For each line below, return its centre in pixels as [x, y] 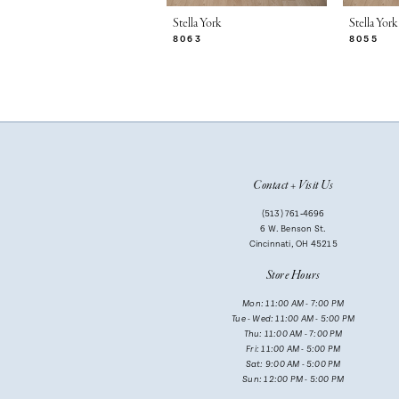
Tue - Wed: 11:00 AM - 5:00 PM [293, 320]
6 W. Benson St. [293, 229]
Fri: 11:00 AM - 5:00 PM [293, 350]
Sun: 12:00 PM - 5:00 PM [293, 380]
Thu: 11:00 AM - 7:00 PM [293, 335]
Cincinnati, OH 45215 [293, 244]
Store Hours [293, 276]
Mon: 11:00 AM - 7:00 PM [293, 305]
